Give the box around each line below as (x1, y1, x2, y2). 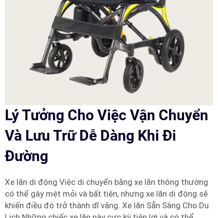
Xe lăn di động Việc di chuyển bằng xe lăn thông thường (5, 177, 208, 187)
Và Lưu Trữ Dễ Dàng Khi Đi (5, 127, 176, 144)
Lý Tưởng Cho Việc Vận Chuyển (5, 106, 208, 124)
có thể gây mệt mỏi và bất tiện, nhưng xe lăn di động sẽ (5, 188, 208, 199)
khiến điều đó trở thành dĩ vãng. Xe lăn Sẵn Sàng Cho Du (5, 200, 209, 210)
